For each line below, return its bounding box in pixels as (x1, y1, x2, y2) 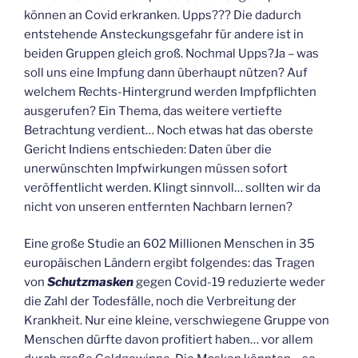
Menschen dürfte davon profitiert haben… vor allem (24, 332, 313, 348)
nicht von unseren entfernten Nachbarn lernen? (24, 199, 292, 214)
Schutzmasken (47, 275, 133, 290)
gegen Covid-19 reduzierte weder (133, 275, 325, 290)
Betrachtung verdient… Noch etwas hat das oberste (24, 122, 313, 137)
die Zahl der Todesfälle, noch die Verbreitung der (24, 294, 296, 309)
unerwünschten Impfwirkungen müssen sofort (24, 161, 288, 176)
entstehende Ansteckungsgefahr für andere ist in (24, 26, 304, 42)
